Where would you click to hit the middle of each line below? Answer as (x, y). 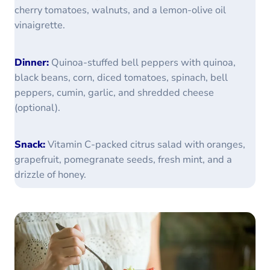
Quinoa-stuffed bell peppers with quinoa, (142, 62)
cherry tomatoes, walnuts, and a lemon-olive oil (120, 10)
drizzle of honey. (50, 174)
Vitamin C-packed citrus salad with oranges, (145, 144)
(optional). (37, 107)
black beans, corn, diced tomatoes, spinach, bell (121, 77)
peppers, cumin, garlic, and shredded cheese (114, 92)
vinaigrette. (40, 25)
